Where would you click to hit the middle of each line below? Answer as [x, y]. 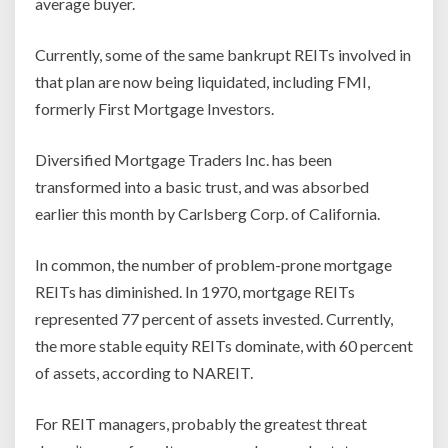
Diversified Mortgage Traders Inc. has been [183, 160]
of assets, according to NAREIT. [144, 373]
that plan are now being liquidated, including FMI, [202, 82]
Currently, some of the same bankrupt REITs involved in [223, 55]
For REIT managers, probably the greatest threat [201, 424]
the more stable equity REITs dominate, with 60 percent [224, 346]
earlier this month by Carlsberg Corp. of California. [207, 214]
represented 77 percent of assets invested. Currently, [214, 319]
